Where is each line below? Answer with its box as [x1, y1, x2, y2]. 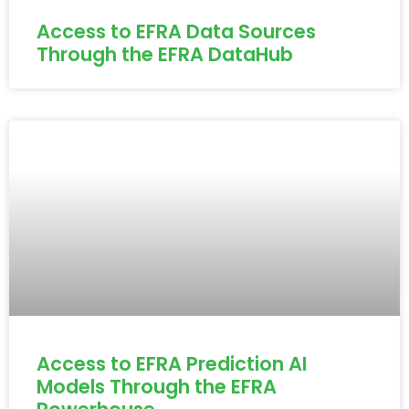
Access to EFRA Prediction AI [37, 351, 307, 378]
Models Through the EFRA [37, 373, 277, 401]
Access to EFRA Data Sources [37, 18, 316, 46]
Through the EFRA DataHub [37, 41, 293, 68]
